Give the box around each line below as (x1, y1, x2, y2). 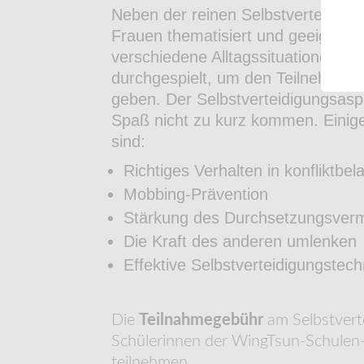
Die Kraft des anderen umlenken (123, 232, 357, 250)
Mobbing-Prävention (123, 184, 268, 203)
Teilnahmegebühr (139, 311, 263, 328)
